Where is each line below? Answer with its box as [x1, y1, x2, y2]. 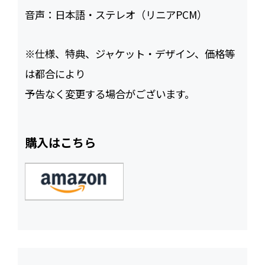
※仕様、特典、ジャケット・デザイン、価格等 [25, 46, 235, 61]
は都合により [25, 66, 86, 81]
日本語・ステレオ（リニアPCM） [55, 7, 208, 22]
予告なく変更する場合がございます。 [25, 86, 195, 101]
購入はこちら [25, 133, 96, 151]
